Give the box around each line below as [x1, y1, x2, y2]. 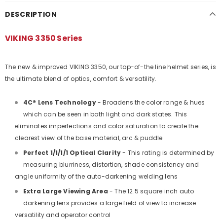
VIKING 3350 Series [5, 33, 83, 43]
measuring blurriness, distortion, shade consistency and [23, 160, 199, 169]
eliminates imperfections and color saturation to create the [15, 122, 198, 130]
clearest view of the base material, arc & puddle [15, 134, 163, 142]
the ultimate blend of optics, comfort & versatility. [5, 74, 157, 83]
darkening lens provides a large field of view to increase [23, 199, 196, 207]
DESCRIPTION [5, 9, 57, 19]
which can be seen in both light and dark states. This [23, 110, 187, 118]
